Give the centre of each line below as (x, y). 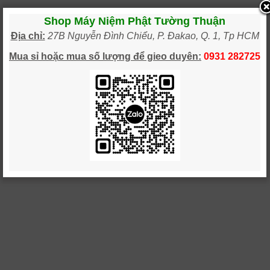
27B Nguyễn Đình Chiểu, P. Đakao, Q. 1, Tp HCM (153, 36)
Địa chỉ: (28, 36)
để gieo (151, 56)
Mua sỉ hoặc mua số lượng (71, 56)
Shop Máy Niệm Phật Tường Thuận (135, 21)
